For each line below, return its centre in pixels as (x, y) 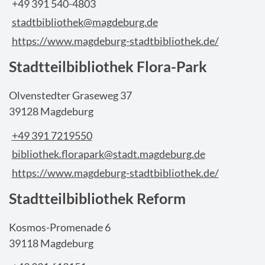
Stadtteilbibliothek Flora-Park (108, 67)
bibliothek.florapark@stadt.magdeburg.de (108, 154)
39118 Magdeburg (51, 243)
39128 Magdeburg (51, 112)
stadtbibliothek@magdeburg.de (85, 22)
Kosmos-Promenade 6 (60, 227)
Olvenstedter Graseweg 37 (70, 96)
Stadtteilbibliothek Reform (97, 198)
